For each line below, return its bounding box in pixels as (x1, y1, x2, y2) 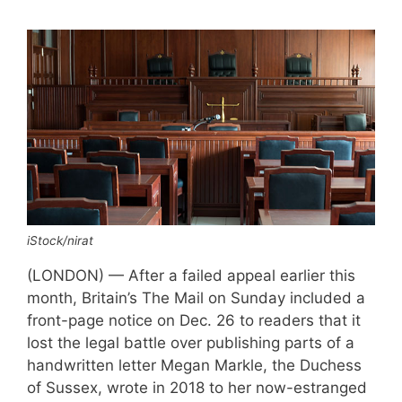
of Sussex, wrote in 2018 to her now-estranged (27, 378, 367, 397)
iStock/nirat (27, 232, 93, 248)
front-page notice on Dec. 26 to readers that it (27, 310, 361, 329)
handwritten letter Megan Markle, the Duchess (27, 355, 362, 374)
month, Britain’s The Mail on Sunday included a (27, 288, 365, 307)
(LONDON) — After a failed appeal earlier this (27, 266, 355, 284)
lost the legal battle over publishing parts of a (27, 333, 354, 352)
